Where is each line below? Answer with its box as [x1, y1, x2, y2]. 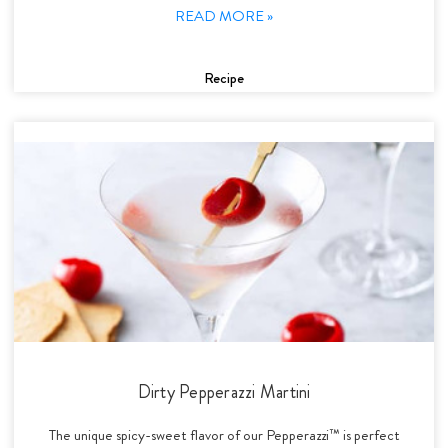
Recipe [204, 66, 244, 89]
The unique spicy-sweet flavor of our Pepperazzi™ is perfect [48, 423, 400, 446]
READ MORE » [175, 4, 273, 27]
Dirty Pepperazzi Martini [137, 378, 311, 405]
